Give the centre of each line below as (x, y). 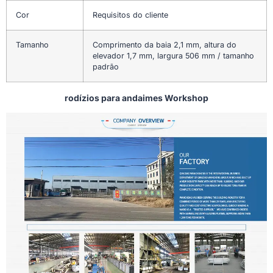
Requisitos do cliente (130, 15)
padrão (106, 67)
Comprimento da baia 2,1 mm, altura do (165, 45)
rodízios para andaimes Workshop (136, 98)
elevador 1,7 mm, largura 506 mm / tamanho (173, 56)
